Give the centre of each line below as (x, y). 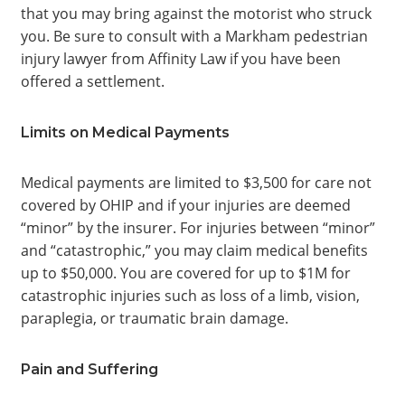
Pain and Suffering (89, 369)
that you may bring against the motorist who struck (196, 14)
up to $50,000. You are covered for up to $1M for (185, 273)
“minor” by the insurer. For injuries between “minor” (198, 228)
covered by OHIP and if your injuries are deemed (185, 205)
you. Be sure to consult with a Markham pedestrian (194, 36)
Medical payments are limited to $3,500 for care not (196, 183)
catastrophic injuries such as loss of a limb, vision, (190, 296)
